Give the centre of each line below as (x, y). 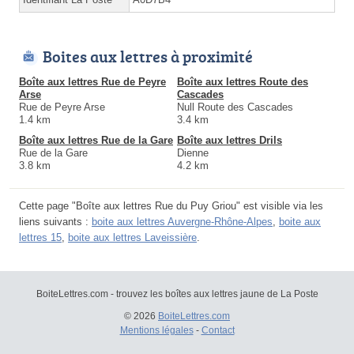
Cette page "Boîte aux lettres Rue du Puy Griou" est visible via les (171, 205)
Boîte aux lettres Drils (230, 140)
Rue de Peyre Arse (62, 107)
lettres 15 (40, 237)
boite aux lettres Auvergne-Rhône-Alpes (182, 221)
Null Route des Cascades (235, 107)
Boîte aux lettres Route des (243, 81)
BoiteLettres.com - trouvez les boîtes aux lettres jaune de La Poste (177, 294)
